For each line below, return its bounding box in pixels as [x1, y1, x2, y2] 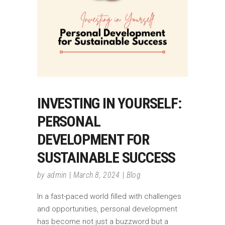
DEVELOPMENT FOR [37, 131, 150, 149]
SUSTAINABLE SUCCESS [37, 149, 176, 167]
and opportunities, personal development [37, 204, 177, 214]
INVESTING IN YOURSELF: [37, 94, 182, 113]
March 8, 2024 [73, 170, 120, 180]
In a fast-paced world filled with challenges [37, 192, 181, 201]
